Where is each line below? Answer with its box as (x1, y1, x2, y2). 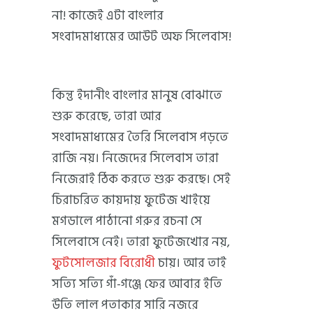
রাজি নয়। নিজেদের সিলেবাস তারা (52, 147, 219, 168)
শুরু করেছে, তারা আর (52, 105, 161, 126)
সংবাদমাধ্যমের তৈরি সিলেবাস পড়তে (52, 126, 228, 147)
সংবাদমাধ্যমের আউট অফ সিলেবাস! (52, 26, 231, 47)
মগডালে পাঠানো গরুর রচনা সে (52, 210, 202, 231)
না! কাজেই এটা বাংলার (52, 5, 163, 26)
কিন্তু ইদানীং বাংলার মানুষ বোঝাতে (52, 85, 222, 105)
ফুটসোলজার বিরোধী (52, 252, 155, 273)
